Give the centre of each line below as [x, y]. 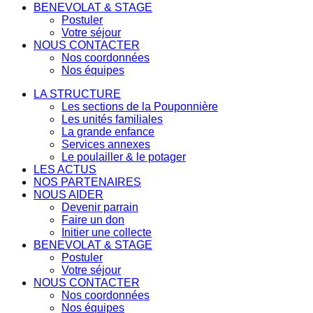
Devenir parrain [100, 207]
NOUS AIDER [68, 195]
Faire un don [93, 220]
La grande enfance [108, 132]
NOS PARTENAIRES [87, 182]
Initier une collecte [107, 232]
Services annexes [106, 144]
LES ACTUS [65, 169]
